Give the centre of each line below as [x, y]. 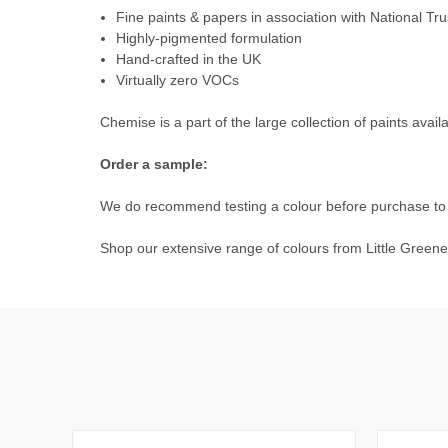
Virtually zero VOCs [178, 79]
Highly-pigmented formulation [209, 37]
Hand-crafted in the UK [189, 58]
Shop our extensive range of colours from [233, 247]
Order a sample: [154, 163]
